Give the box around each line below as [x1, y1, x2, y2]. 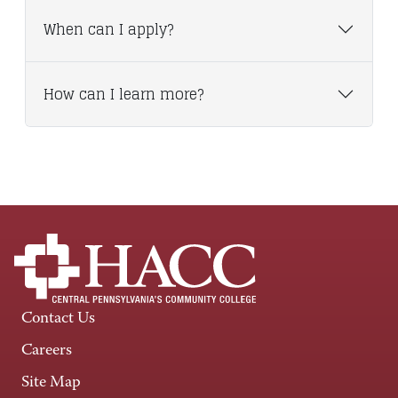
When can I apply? [44, 17, 173, 42]
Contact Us [21, 311, 95, 327]
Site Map [21, 375, 81, 391]
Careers [21, 343, 72, 359]
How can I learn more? [44, 82, 203, 107]
